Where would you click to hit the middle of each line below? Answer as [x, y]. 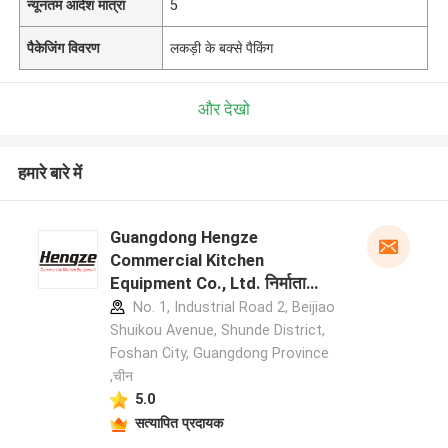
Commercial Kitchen [186, 260]
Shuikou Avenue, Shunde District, [217, 330]
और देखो [224, 108]
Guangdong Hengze [183, 237]
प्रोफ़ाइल [136, 306]
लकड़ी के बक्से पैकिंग [222, 47]
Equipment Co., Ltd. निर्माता [207, 283]
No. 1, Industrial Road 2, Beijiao [231, 307]
